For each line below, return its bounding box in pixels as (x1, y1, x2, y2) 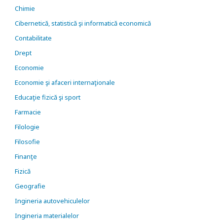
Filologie (15, 122, 39, 131)
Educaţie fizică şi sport (15, 93, 80, 102)
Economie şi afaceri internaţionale (15, 78, 115, 87)
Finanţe (15, 152, 37, 161)
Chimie (15, 4, 35, 13)
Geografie (15, 182, 45, 190)
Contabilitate (15, 34, 52, 42)
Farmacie (15, 108, 41, 116)
